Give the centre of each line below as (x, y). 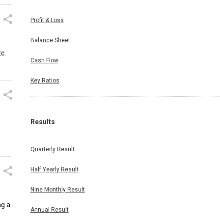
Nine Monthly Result (57, 190)
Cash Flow (44, 61)
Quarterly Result (52, 150)
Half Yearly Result (54, 170)
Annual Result (49, 210)
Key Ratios (45, 81)
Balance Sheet (50, 41)
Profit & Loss (47, 20)
